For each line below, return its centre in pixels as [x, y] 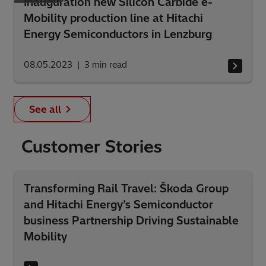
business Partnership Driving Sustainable [131, 221]
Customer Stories [92, 146]
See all [45, 109]
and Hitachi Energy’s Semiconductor [118, 205]
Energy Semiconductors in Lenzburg [118, 34]
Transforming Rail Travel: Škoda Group [126, 189]
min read [110, 65]
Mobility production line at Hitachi [113, 18]
